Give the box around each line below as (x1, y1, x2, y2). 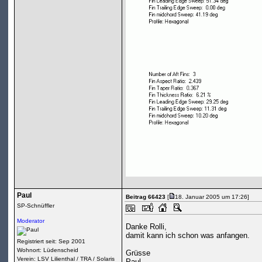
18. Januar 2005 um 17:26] (174, 194, 249, 201)
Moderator (16, 218, 44, 225)
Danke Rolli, (126, 222, 167, 232)
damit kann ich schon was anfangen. (126, 231, 250, 240)
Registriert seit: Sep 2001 (16, 238, 85, 245)
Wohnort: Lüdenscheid (16, 247, 78, 254)
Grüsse (126, 249, 151, 258)
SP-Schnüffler (16, 202, 54, 209)
